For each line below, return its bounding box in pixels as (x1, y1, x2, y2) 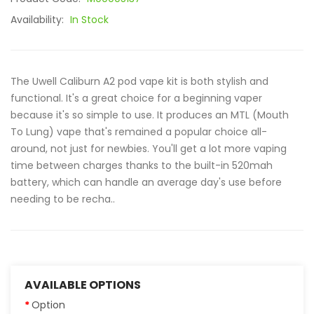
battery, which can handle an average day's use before (11, 175, 282, 189)
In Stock (70, 13, 109, 27)
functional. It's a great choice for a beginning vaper (11, 91, 262, 105)
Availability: (11, 13, 67, 27)
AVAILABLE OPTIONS (25, 277, 141, 293)
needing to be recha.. (11, 192, 115, 206)
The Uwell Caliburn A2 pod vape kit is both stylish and (11, 74, 268, 88)
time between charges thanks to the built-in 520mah (11, 158, 273, 172)
